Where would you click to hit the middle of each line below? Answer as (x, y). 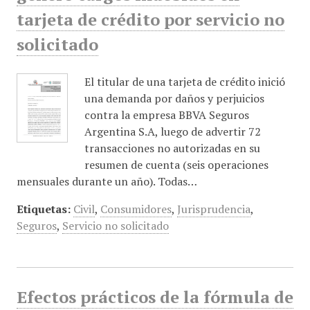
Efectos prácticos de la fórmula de (155, 297)
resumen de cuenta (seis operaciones (176, 165)
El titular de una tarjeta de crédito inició (184, 82)
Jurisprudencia (213, 209)
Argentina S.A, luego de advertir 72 (172, 132)
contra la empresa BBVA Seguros (166, 115)
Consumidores (136, 209)
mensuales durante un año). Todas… (107, 182)
